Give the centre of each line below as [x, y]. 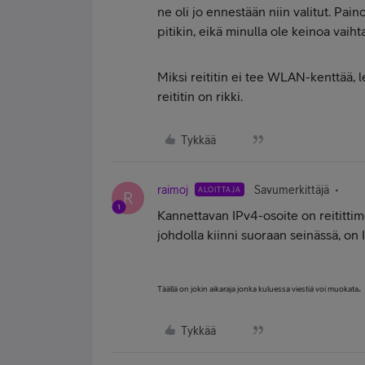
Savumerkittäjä [292, 190]
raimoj [173, 190]
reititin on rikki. [200, 96]
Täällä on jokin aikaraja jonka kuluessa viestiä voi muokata [258, 288]
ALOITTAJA [220, 189]
